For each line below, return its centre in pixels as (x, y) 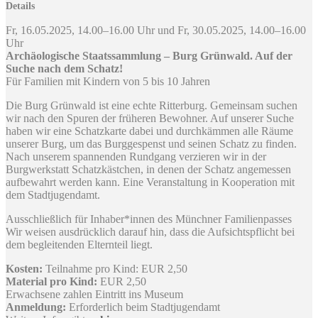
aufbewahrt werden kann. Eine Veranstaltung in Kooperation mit (150, 182)
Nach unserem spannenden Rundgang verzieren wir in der (136, 156)
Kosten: (24, 268)
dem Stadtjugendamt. (53, 194)
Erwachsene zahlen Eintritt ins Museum (94, 294)
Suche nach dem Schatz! (64, 68)
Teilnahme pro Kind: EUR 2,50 (115, 268)
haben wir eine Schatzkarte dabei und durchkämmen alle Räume (149, 131)
